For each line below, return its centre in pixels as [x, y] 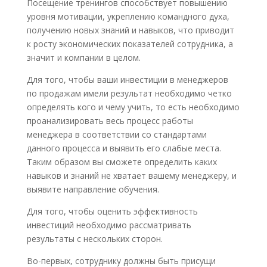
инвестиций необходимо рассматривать [109, 225]
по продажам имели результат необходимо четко [129, 94]
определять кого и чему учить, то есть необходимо [133, 107]
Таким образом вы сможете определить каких [122, 162]
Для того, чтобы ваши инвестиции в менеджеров [127, 80]
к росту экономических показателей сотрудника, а [130, 44]
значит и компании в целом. [83, 58]
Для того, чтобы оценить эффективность [112, 212]
